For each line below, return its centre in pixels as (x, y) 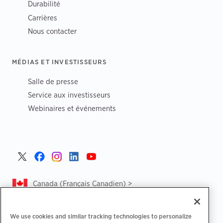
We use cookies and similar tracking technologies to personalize (101, 216)
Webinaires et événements (72, 109)
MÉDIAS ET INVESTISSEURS (59, 62)
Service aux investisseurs (69, 95)
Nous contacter (52, 31)
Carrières (43, 17)
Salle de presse (53, 81)
